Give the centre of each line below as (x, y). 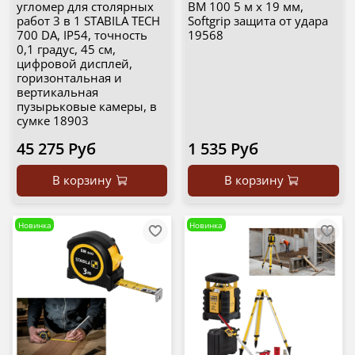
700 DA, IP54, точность (82, 35)
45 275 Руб (56, 149)
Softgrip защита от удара (258, 21)
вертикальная (57, 92)
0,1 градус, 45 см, (66, 50)
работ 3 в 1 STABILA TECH (88, 21)
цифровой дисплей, (74, 64)
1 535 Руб (223, 149)
